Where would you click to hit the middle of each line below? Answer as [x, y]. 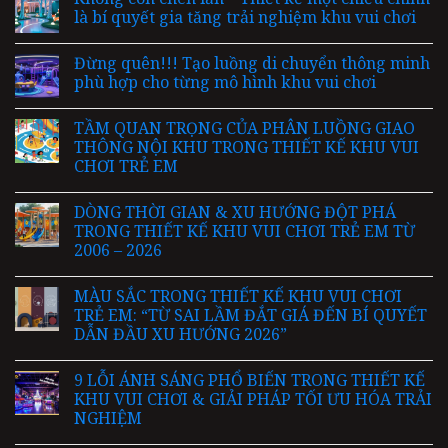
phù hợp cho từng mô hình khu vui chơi [225, 81]
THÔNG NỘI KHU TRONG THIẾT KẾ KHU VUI [246, 146]
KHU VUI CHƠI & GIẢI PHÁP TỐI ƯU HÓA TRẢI [253, 398]
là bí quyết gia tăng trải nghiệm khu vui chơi [245, 16]
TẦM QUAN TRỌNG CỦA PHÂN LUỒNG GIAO [244, 127]
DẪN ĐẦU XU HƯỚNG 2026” [180, 333]
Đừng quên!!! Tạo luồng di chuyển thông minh [252, 62]
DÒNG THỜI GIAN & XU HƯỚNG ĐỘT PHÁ [235, 211]
